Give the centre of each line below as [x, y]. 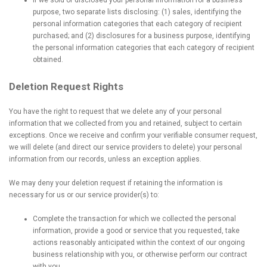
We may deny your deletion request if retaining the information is [116, 183]
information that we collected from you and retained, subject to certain [125, 123]
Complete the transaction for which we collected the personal [134, 219]
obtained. [48, 60]
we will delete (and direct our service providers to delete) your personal [125, 147]
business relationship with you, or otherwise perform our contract [140, 254]
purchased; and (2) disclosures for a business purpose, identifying [142, 36]
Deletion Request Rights [66, 86]
